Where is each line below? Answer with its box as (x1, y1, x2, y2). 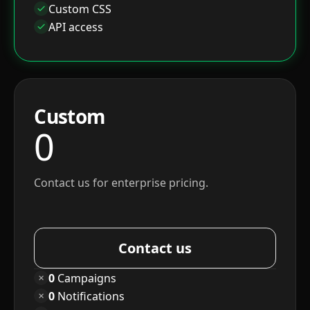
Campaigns (55, 270, 117, 286)
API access (48, 19, 104, 35)
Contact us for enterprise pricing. (34, 175, 209, 191)
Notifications (55, 288, 125, 304)
